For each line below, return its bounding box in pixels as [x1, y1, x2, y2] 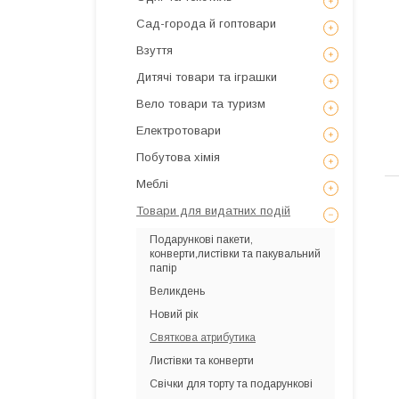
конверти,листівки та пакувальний [150, 248, 321, 260]
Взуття [136, 44, 173, 57]
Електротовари [136, 124, 221, 137]
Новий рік [150, 308, 198, 321]
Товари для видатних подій [136, 204, 290, 217]
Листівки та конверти [150, 354, 254, 367]
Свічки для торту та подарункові [150, 378, 313, 390]
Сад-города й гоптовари [136, 17, 276, 30]
